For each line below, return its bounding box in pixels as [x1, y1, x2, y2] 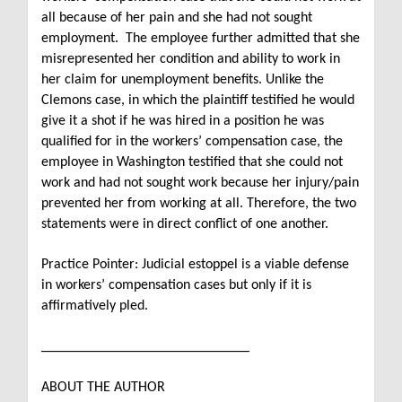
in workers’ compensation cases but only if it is [41, 277, 311, 293]
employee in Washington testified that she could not [41, 154, 343, 170]
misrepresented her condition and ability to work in [41, 51, 340, 66]
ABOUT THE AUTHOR [41, 380, 165, 395]
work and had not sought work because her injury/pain [41, 175, 359, 190]
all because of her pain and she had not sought [41, 10, 312, 25]
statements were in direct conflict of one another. [41, 216, 328, 232]
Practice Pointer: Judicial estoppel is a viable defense [41, 257, 349, 272]
